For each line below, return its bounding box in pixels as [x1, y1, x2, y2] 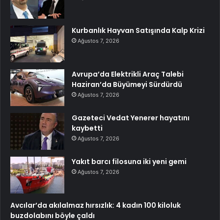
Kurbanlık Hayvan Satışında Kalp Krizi [72, 25, 205, 35]
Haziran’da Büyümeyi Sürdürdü [72, 79, 182, 89]
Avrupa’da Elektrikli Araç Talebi [72, 69, 184, 79]
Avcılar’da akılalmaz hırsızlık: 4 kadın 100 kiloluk [10, 200, 181, 210]
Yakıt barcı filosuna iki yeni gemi [72, 156, 187, 166]
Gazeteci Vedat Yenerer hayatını [72, 112, 190, 123]
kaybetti [72, 123, 103, 133]
